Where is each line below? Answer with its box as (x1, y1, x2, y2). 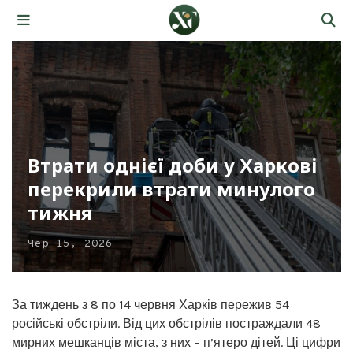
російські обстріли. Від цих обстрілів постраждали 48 (12, 315, 321, 331)
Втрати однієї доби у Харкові (28, 151, 318, 178)
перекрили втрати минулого (28, 175, 315, 202)
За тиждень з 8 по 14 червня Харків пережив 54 (12, 296, 289, 312)
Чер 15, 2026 (28, 236, 113, 251)
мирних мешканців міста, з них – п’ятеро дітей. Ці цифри (12, 334, 340, 350)
